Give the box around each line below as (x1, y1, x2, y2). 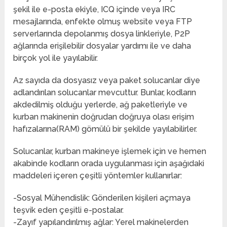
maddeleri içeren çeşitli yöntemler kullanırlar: (13, 171, 182, 181)
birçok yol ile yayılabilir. (13, 53, 98, 63)
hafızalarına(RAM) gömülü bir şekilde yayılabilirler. (13, 124, 198, 134)
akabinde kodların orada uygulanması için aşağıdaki (13, 159, 205, 169)
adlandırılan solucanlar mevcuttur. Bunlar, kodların (13, 88, 197, 98)
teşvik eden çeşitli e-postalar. (13, 205, 124, 215)
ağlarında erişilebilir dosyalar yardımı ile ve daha (13, 41, 192, 51)
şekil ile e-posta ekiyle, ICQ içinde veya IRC (13, 5, 176, 15)
